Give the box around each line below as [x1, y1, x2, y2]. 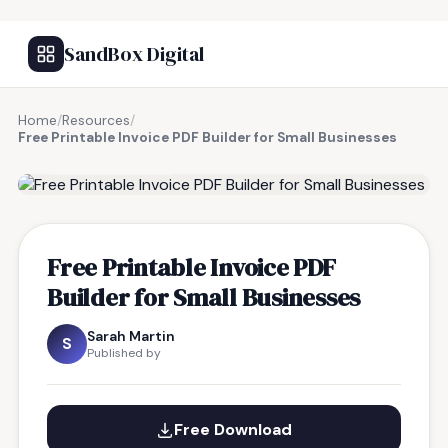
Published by [87, 345, 161, 361]
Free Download [174, 419, 292, 440]
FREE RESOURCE [65, 152, 169, 168]
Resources [62, 112, 130, 129]
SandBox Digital [64, 40, 204, 68]
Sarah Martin [87, 327, 175, 345]
